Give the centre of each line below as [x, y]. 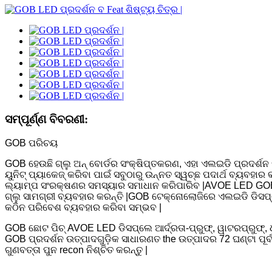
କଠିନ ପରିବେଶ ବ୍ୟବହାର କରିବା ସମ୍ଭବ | [83, 207]
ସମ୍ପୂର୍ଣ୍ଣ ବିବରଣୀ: [46, 120]
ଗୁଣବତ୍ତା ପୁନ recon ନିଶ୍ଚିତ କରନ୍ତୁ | [76, 250]
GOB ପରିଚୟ [31, 143]
